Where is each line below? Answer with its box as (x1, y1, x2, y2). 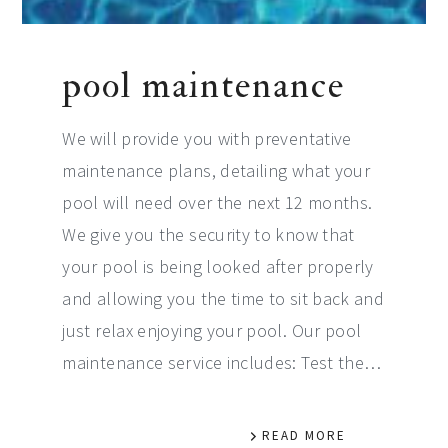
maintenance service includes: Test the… (62, 351, 382, 375)
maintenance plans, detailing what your (62, 159, 371, 183)
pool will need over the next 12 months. (62, 191, 373, 215)
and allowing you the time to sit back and (62, 287, 385, 311)
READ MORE (261, 427, 346, 445)
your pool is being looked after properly (62, 255, 374, 279)
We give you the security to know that (62, 223, 355, 247)
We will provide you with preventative (62, 127, 352, 151)
